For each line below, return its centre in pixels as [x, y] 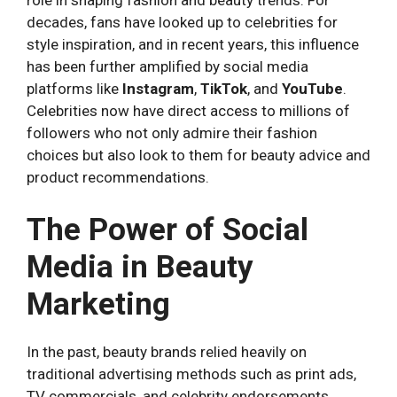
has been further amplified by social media [167, 67]
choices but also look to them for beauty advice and [198, 156]
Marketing [98, 304]
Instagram [158, 89]
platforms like [74, 89]
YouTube [312, 89]
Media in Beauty [140, 267]
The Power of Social [167, 230]
